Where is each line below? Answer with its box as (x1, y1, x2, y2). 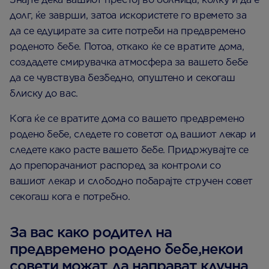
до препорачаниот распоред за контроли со (10, 159, 221, 171)
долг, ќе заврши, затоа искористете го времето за (10, 9, 247, 21)
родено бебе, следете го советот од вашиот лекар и (10, 128, 256, 140)
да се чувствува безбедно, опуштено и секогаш (10, 71, 235, 83)
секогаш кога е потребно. (10, 190, 130, 202)
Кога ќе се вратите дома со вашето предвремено (10, 112, 244, 124)
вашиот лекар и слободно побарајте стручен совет (10, 175, 253, 187)
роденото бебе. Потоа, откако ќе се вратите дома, (10, 40, 244, 52)
